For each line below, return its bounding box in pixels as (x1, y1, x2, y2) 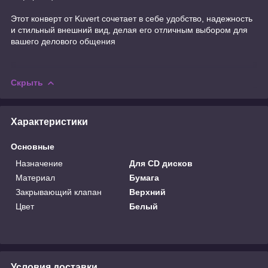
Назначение (16, 158, 63, 168)
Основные (11, 141, 54, 151)
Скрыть (11, 77, 43, 87)
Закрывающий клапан (16, 187, 102, 197)
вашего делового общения (11, 36, 115, 46)
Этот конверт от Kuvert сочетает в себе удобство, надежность (11, 13, 252, 23)
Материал (16, 172, 55, 182)
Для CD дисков (129, 158, 193, 168)
